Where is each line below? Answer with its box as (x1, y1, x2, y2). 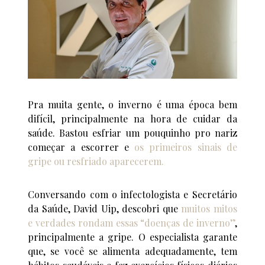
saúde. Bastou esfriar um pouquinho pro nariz (28, 127, 237, 140)
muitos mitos (181, 202, 237, 215)
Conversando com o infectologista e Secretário (28, 188, 237, 201)
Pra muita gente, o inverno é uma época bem (28, 98, 237, 111)
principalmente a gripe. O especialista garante (28, 231, 237, 244)
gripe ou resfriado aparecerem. (28, 155, 164, 168)
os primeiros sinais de (134, 141, 237, 154)
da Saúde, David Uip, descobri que (28, 202, 182, 215)
